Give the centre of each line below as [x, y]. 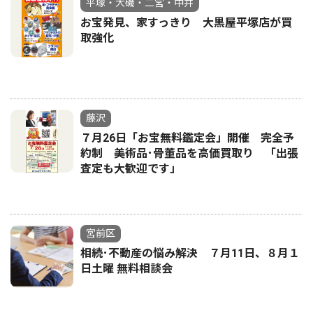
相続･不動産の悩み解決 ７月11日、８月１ [190, 253]
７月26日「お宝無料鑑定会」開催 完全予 [187, 138]
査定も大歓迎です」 [131, 169]
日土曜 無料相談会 [126, 269]
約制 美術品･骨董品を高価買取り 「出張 [189, 153]
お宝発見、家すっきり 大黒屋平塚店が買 [186, 23]
